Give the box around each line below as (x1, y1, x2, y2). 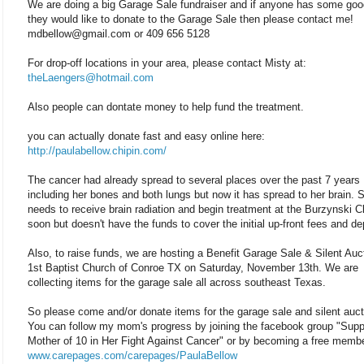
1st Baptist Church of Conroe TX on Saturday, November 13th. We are (28, 261, 358, 274)
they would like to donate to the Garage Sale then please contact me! (28, 12, 353, 25)
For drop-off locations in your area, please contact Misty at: (28, 56, 306, 69)
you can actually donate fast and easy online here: (28, 129, 265, 142)
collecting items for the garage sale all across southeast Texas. (28, 275, 326, 288)
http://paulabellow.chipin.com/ (28, 144, 167, 157)
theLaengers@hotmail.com (28, 71, 154, 84)
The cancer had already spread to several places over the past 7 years (28, 173, 360, 186)
